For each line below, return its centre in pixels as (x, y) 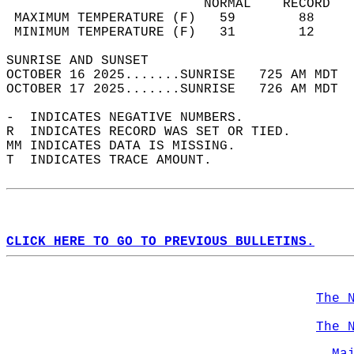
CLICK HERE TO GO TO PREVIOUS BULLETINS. (160, 242)
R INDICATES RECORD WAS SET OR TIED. (156, 132)
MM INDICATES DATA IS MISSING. (129, 146)
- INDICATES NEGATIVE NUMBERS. (133, 118)
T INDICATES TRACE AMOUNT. (117, 160)
